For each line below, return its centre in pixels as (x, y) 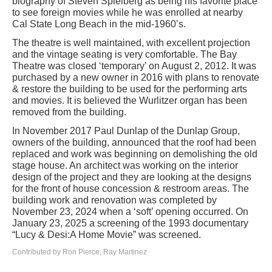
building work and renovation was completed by (114, 200)
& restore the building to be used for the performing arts (130, 89)
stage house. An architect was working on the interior (125, 165)
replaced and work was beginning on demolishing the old (135, 154)
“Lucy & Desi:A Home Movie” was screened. (107, 235)
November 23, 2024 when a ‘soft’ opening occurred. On (130, 212)
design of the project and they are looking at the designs (132, 177)
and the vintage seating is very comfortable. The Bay (124, 54)
